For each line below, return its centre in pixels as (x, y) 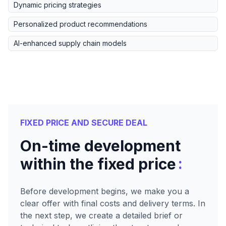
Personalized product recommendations (80, 24)
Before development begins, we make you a (105, 191)
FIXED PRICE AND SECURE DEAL (84, 123)
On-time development (100, 146)
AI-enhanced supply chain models (70, 43)
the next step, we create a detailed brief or (101, 216)
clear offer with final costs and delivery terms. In (113, 204)
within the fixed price (98, 164)
